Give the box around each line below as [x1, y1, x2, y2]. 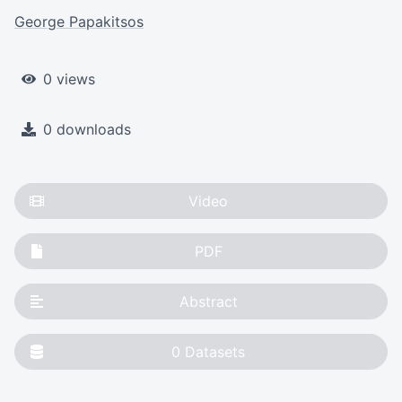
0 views [43, 70, 95, 88]
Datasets [185, 343, 245, 361]
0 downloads [43, 120, 131, 138]
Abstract [179, 293, 238, 310]
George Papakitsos [14, 13, 144, 31]
